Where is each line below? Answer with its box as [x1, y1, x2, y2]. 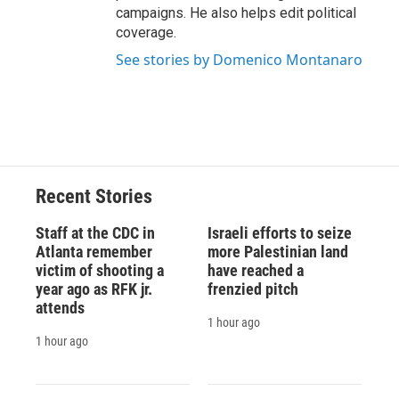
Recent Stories [36, 185, 152, 208]
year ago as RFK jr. [36, 280, 152, 299]
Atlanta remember [36, 242, 152, 262]
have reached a [207, 261, 304, 281]
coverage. [116, 24, 176, 42]
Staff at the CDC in [36, 224, 155, 243]
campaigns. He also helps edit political [116, 4, 356, 22]
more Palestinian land [207, 242, 348, 262]
